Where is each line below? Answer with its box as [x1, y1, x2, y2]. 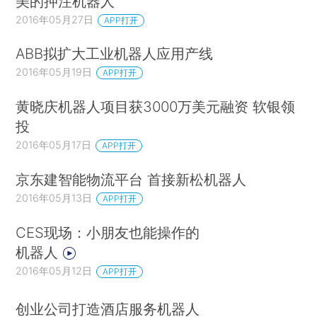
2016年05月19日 [16, 66, 93, 79]
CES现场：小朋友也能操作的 [16, 224, 200, 242]
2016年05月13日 [16, 192, 93, 204]
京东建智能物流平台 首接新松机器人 [16, 171, 247, 189]
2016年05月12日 [16, 265, 93, 277]
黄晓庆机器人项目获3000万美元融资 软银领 [16, 98, 296, 116]
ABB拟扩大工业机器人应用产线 [16, 45, 214, 63]
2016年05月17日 [16, 139, 92, 151]
